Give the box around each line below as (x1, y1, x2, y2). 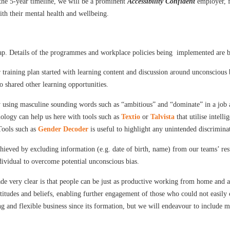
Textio (121, 112, 141, 121)
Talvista (150, 112, 175, 121)
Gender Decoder (38, 125, 89, 133)
